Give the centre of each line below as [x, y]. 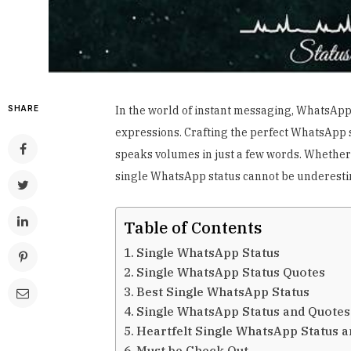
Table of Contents [193, 227]
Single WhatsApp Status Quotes [231, 271]
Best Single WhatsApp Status [223, 291]
